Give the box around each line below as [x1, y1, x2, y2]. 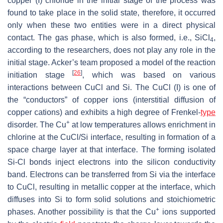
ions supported [159, 208, 216, 217]
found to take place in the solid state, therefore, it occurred [7, 8, 216, 17]
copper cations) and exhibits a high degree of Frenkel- [7, 108, 201, 117]
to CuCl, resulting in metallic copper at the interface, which [7, 183, 216, 192]
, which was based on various [82, 71, 216, 80]
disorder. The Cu [7, 120, 66, 129]
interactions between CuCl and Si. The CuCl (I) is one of [7, 83, 216, 92]
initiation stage [7, 71, 73, 80]
